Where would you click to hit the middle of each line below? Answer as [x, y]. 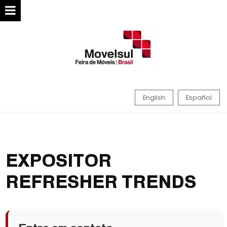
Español [199, 98]
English [154, 98]
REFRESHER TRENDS [101, 182]
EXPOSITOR [59, 160]
